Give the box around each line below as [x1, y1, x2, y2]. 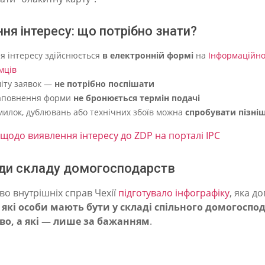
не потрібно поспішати [54, 78, 154, 90]
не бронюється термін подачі [73, 92, 200, 104]
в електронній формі [102, 50, 193, 62]
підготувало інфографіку [118, 186, 230, 199]
